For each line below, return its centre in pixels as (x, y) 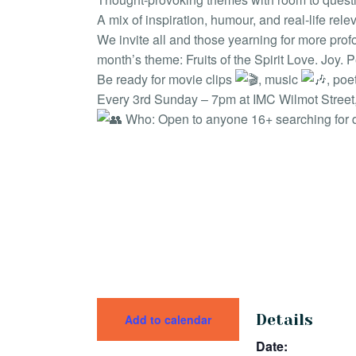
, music (280, 79)
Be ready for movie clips (166, 79)
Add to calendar (168, 320)
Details (284, 320)
